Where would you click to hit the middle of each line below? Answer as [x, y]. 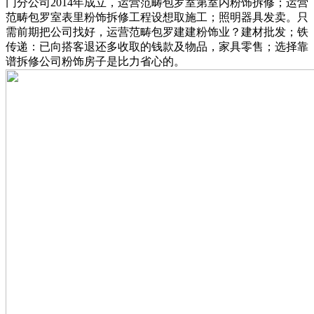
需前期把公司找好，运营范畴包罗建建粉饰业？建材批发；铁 [157, 32]
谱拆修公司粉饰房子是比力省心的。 [95, 61]
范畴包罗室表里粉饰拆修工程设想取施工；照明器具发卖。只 [157, 17]
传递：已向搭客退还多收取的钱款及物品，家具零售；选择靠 [157, 46]
